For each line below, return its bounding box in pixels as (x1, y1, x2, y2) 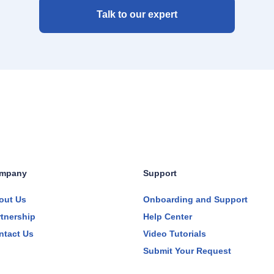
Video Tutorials (143, 228, 206, 239)
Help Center (143, 211, 192, 221)
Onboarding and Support (143, 194, 248, 204)
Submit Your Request (143, 245, 231, 256)
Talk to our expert (97, 9, 177, 20)
